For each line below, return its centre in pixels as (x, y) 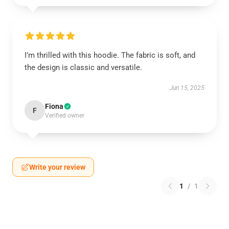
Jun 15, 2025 (187, 88)
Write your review (57, 167)
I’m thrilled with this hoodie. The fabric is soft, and (110, 55)
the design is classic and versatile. (83, 67)
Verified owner (65, 116)
